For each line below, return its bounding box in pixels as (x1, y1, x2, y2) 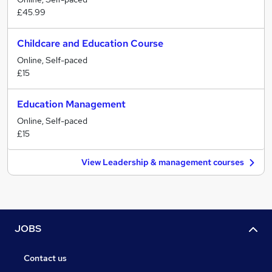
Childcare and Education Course (17, 37, 163, 50)
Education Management (17, 98, 126, 110)
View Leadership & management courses (81, 157, 244, 168)
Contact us (24, 253, 67, 264)
